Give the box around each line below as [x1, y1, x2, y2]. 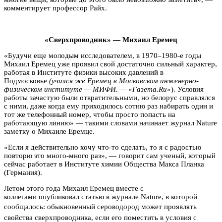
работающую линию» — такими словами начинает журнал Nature [4, 118, 217, 127]
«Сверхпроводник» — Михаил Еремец [45, 35, 177, 44]
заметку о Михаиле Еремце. [4, 127, 95, 135]
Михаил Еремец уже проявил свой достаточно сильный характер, [4, 59, 217, 68]
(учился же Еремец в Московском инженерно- [49, 76, 199, 85]
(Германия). [4, 168, 42, 176]
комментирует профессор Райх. [4, 3, 107, 12]
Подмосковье [4, 76, 49, 85]
